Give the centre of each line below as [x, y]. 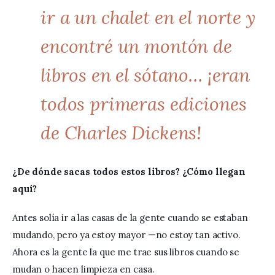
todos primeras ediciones [143, 103]
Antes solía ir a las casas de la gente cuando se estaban [131, 218]
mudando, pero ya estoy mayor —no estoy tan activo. [128, 235]
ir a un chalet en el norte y [148, 17]
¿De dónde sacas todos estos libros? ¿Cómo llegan [130, 171]
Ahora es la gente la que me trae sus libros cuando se [127, 252]
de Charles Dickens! [121, 132]
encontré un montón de [136, 46]
